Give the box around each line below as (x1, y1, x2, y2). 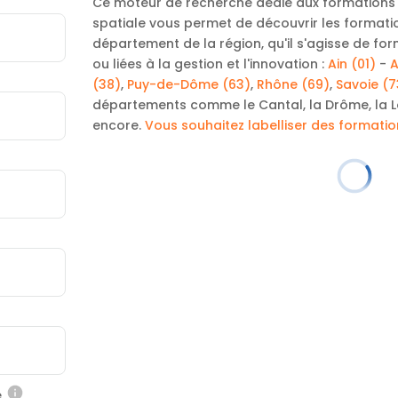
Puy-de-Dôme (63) (126, 75, 251, 93)
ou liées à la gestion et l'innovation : (92, 54, 328, 73)
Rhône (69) (256, 75, 330, 93)
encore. (92, 115, 145, 134)
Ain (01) (327, 54, 376, 73)
